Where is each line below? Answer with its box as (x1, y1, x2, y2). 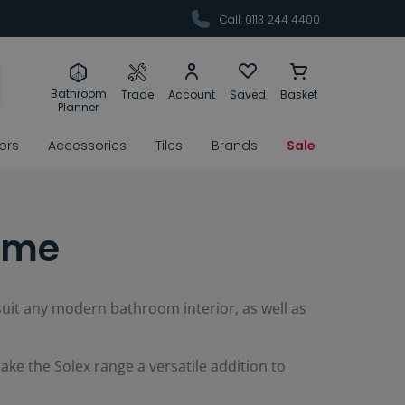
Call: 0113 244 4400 (217, 12, 320, 27)
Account (167, 86, 215, 102)
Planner (58, 99, 99, 115)
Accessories (48, 137, 127, 155)
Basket (279, 86, 317, 102)
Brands (212, 137, 258, 155)
